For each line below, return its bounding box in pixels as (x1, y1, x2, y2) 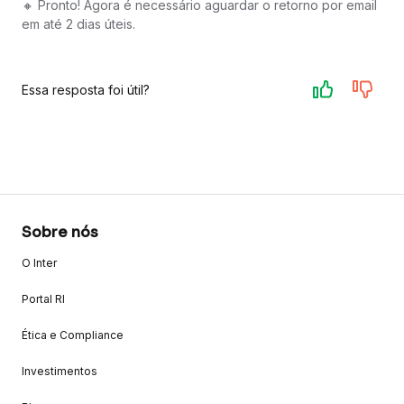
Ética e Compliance (22, 328, 124, 343)
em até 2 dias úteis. (22, 16, 135, 32)
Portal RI (22, 292, 65, 307)
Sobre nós (22, 223, 98, 243)
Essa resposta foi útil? (22, 81, 150, 97)
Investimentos (22, 364, 97, 379)
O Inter (22, 256, 57, 271)
